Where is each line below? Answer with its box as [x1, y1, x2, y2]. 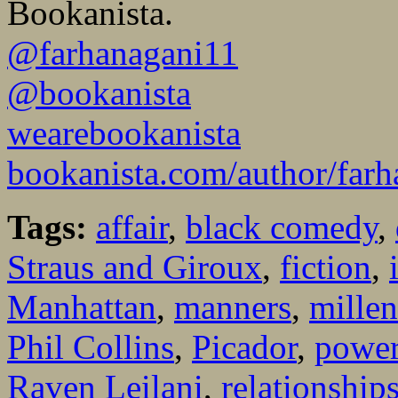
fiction [280, 248, 371, 287]
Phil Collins [7, 328, 174, 367]
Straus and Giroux [7, 248, 262, 287]
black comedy [186, 208, 378, 247]
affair [96, 208, 168, 247]
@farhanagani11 [7, 34, 238, 73]
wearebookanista [7, 114, 241, 153]
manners [174, 288, 291, 327]
